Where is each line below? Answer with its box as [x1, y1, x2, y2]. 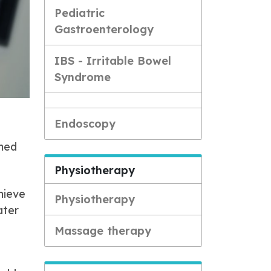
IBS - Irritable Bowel [54, 54, 171, 68]
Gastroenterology [54, 22, 154, 36]
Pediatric [54, 6, 105, 20]
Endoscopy [54, 117, 116, 131]
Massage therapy [54, 224, 151, 238]
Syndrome [54, 70, 111, 84]
